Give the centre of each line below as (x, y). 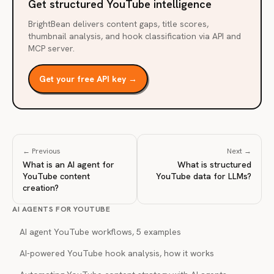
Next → (239, 151)
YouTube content (56, 176)
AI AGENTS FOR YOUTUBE (61, 209)
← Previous (42, 151)
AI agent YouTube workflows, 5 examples (100, 232)
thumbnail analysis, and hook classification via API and (135, 36)
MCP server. (51, 48)
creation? (41, 188)
